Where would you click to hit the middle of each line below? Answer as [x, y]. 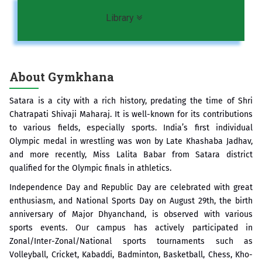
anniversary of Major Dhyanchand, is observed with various [131, 214]
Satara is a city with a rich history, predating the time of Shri [131, 101]
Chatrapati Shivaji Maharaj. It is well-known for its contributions [131, 114]
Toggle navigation [180, 17]
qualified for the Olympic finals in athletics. [90, 168]
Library [121, 18]
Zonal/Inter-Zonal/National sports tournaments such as [131, 241]
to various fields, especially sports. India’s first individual [131, 127]
